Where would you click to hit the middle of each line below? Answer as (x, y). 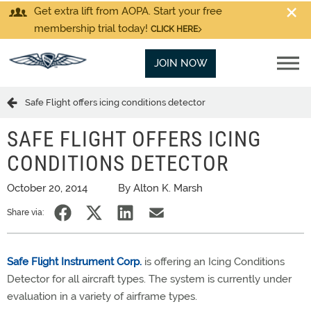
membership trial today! (92, 28)
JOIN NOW (180, 63)
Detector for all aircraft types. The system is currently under (149, 279)
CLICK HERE (174, 29)
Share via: (25, 212)
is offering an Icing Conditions (213, 262)
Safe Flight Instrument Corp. (74, 262)
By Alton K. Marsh (160, 188)
